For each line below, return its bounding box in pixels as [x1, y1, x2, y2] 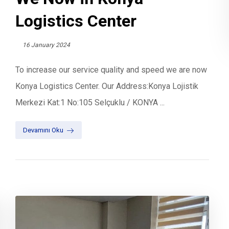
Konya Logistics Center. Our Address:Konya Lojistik [15, 81, 199, 91]
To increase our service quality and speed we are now [15, 65, 208, 75]
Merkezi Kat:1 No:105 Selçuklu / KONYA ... [15, 98, 165, 108]
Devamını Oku [23, 126, 64, 134]
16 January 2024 [22, 41, 71, 49]
